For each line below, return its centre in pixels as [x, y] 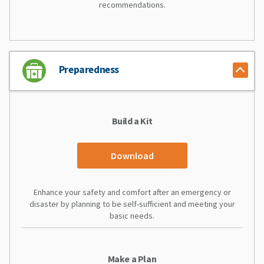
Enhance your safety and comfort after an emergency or [132, 192]
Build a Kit [132, 121]
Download [132, 155]
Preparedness [89, 69]
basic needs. [132, 215]
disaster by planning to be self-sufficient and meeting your [132, 204]
